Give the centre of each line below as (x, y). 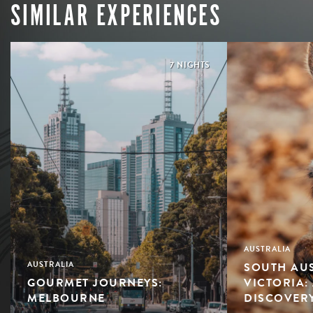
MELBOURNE (66, 298)
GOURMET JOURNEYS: (95, 283)
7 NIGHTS (190, 65)
